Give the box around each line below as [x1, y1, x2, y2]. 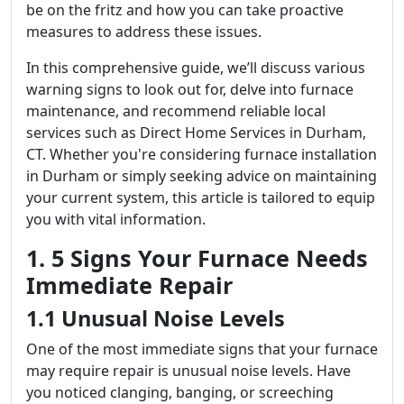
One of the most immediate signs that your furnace [26, 339, 378, 359]
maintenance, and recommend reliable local [26, 101, 326, 121]
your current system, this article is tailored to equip [26, 188, 375, 207]
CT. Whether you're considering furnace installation [26, 144, 377, 164]
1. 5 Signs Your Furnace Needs [26, 243, 368, 273]
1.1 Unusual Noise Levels [26, 304, 285, 333]
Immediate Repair [26, 270, 233, 300]
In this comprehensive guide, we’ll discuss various [26, 58, 365, 78]
